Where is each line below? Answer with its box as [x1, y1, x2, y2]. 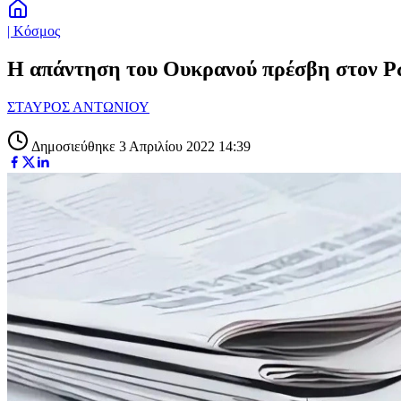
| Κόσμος [7, 23, 60, 38]
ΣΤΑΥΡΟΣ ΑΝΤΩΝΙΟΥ [7, 98, 149, 115]
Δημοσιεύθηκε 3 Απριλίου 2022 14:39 [29, 138, 251, 154]
